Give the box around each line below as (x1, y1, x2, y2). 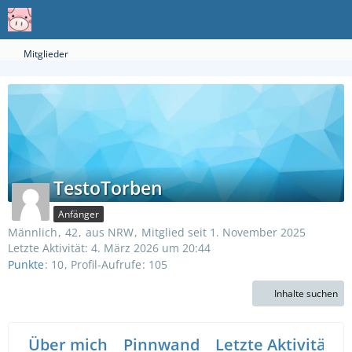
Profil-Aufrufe (71, 257, 141, 273)
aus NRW (86, 225, 134, 240)
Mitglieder (24, 47, 68, 60)
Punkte (8, 257, 44, 273)
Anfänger (58, 207, 99, 221)
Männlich (8, 225, 57, 240)
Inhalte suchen (274, 287, 338, 301)
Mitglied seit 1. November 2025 (141, 225, 306, 240)
